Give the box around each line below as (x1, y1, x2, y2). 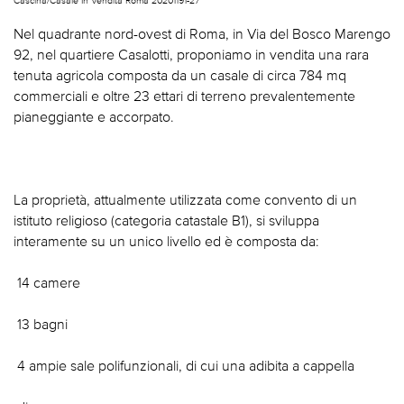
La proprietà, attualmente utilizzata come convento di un (14, 191, 357, 208)
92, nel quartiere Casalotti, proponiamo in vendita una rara (14, 46, 369, 63)
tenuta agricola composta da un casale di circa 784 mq (14, 67, 346, 84)
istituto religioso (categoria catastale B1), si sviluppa (14, 212, 319, 229)
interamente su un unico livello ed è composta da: (14, 233, 319, 250)
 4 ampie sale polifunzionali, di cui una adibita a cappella (14, 357, 354, 374)
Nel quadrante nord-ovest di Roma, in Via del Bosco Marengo (14, 25, 390, 42)
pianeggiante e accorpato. (14, 108, 174, 125)
